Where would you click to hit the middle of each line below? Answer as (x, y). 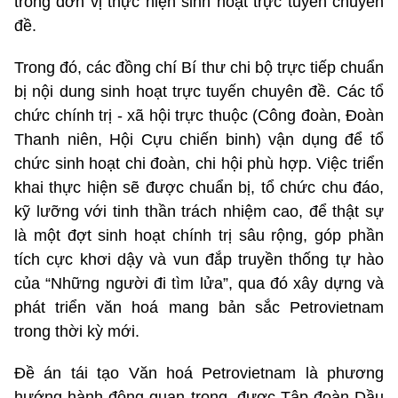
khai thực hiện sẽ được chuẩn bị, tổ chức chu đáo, (199, 187)
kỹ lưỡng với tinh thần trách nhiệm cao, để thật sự (199, 211)
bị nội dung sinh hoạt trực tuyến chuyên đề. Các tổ (199, 91)
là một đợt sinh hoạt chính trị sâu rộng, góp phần (199, 235)
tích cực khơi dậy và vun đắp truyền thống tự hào (199, 259)
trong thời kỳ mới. (77, 331)
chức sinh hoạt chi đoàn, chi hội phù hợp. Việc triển (199, 163)
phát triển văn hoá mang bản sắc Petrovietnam (199, 307)
